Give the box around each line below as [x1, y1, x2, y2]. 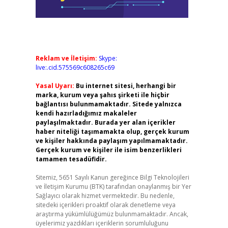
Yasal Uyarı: [35, 81, 74, 90]
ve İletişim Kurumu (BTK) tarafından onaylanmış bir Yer [35, 182, 191, 191]
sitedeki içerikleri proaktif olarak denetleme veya [35, 201, 176, 209]
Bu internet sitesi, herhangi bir [75, 81, 176, 90]
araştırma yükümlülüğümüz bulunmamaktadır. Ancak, [35, 210, 188, 218]
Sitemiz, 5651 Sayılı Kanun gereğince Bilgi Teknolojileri [35, 173, 189, 182]
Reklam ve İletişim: [35, 54, 97, 63]
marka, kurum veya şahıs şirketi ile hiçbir [35, 91, 169, 99]
